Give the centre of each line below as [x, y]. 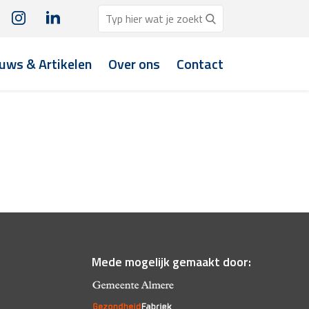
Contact [200, 64]
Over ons [134, 64]
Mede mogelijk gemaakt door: [172, 262]
